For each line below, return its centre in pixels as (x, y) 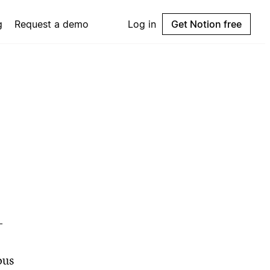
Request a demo (52, 24)
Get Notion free (206, 24)
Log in (142, 24)
